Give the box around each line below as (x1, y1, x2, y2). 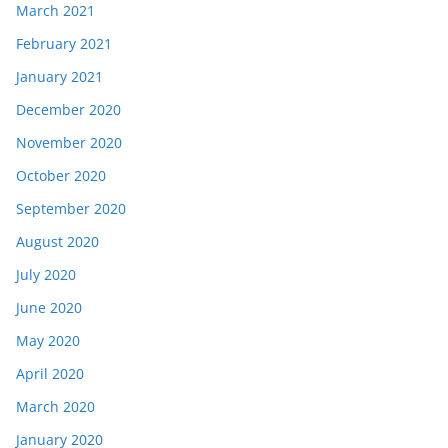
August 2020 (16, 232, 99, 251)
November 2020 (16, 133, 122, 152)
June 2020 (16, 298, 82, 317)
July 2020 (16, 265, 76, 284)
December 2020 (16, 100, 121, 119)
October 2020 (16, 166, 106, 185)
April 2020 (16, 364, 84, 383)
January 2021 (16, 67, 103, 86)
